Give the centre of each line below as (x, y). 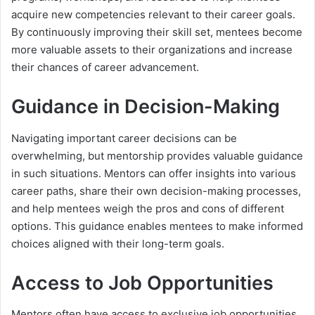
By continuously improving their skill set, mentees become (157, 32)
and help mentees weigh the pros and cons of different (148, 208)
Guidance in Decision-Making (146, 107)
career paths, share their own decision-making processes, (156, 191)
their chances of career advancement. (105, 67)
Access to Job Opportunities (142, 283)
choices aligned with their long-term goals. (118, 243)
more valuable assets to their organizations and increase (152, 50)
